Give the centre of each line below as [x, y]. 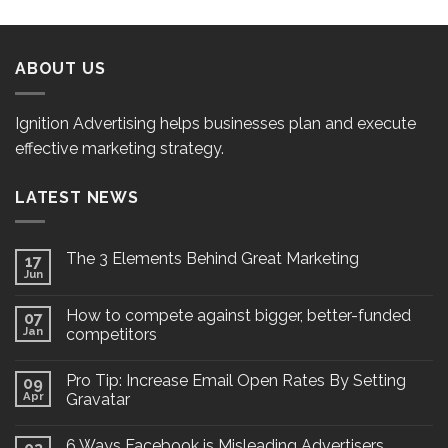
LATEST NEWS [77, 197]
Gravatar [98, 400]
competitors [111, 335]
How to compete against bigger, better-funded [238, 316]
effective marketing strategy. [119, 148]
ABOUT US [60, 68]
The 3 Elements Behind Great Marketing [212, 259]
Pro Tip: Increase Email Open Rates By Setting [236, 381]
